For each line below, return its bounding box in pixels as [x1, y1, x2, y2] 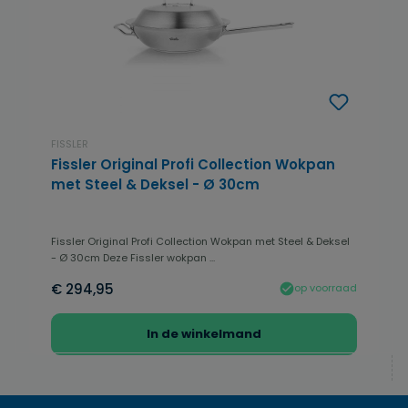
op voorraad [294, 280, 357, 296]
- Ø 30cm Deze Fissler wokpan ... [51, 250, 215, 265]
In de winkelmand [147, 324, 261, 342]
